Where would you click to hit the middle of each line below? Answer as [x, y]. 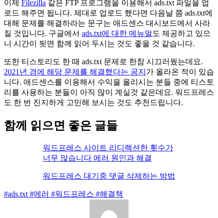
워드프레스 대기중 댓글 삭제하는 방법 [109, 176]
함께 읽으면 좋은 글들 [61, 126]
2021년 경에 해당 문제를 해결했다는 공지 [75, 72]
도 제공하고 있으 [182, 34]
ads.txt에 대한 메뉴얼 [117, 34]
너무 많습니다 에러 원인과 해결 [97, 158]
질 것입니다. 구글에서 [43, 34]
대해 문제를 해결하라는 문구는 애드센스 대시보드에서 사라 [107, 23]
